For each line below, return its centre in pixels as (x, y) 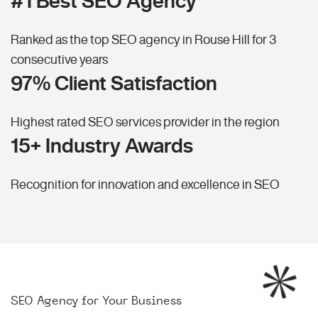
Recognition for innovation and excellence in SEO (145, 184)
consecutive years (59, 59)
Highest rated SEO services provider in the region (145, 122)
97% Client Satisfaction (114, 83)
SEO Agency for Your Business (96, 301)
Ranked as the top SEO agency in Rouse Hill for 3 (143, 39)
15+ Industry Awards (102, 146)
